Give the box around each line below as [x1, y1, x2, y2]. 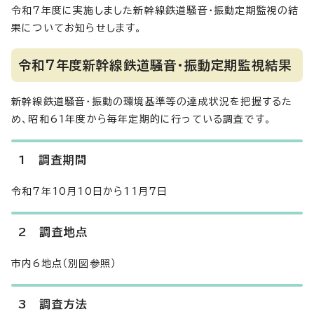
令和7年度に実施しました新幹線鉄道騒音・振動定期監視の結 [11, 6, 299, 15]
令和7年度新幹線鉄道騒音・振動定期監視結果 [18, 59, 292, 71]
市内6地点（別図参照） [11, 259, 117, 268]
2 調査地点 [18, 226, 88, 238]
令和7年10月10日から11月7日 [11, 186, 168, 196]
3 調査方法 [18, 299, 88, 310]
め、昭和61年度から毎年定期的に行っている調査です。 [11, 114, 272, 124]
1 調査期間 [18, 154, 88, 165]
